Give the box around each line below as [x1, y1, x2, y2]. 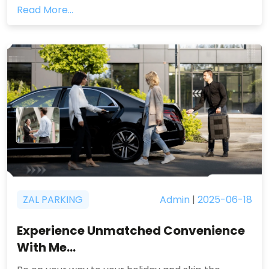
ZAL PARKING [23, 193, 83, 207]
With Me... [17, 239, 76, 256]
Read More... [17, 3, 73, 17]
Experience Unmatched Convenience [17, 222, 245, 239]
